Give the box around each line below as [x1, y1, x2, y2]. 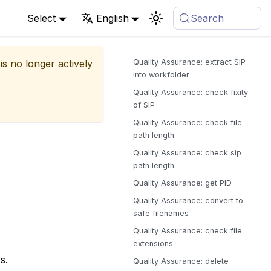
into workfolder [133, 70, 189, 79]
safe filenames [133, 209, 189, 218]
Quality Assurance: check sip [133, 148, 241, 157]
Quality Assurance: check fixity [133, 88, 248, 97]
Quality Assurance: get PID [133, 178, 232, 188]
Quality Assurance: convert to [133, 196, 243, 205]
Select [27, 12, 56, 24]
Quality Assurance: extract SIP [133, 57, 246, 67]
